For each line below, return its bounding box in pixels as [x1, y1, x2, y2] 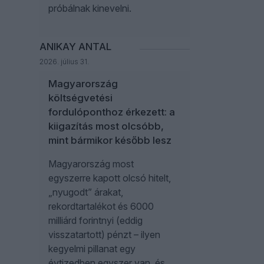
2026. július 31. [39, 57, 89, 66]
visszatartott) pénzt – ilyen [48, 229, 160, 240]
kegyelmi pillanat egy [48, 243, 136, 255]
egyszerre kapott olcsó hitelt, [48, 172, 171, 184]
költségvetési [48, 92, 113, 104]
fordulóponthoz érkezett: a [48, 106, 175, 118]
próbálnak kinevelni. [48, 2, 131, 14]
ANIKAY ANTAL [39, 41, 111, 52]
